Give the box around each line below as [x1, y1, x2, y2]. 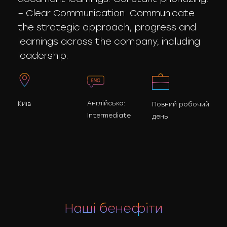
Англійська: [87, 100, 125, 107]
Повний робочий [152, 101, 209, 108]
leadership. [18, 50, 68, 61]
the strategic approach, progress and [18, 22, 196, 33]
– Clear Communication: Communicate [18, 8, 195, 19]
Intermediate [87, 112, 131, 119]
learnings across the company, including [18, 36, 200, 47]
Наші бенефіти [64, 201, 163, 216]
